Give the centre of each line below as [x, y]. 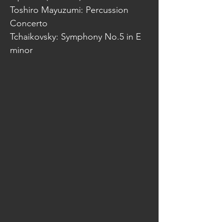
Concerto [29, 23]
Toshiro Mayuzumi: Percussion [69, 10]
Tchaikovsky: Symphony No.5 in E [76, 37]
